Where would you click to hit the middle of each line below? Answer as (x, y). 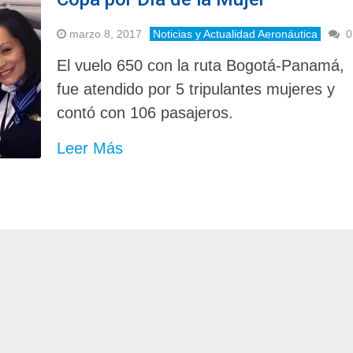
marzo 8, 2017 (106, 33)
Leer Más (90, 148)
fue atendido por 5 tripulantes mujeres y (196, 89)
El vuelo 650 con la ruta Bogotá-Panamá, (201, 65)
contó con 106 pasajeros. (145, 112)
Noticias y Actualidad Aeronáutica (236, 33)
